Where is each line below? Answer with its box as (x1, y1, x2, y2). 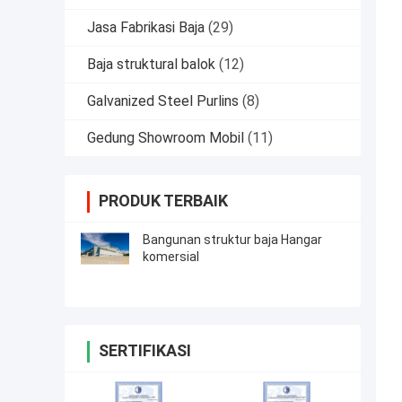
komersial (143, 249, 199, 265)
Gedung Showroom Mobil (87, 129, 244, 147)
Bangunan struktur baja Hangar (143, 232, 322, 248)
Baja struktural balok (87, 56, 215, 74)
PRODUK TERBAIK (99, 191, 228, 211)
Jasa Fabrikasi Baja (87, 19, 205, 37)
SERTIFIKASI (99, 341, 191, 361)
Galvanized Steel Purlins (87, 92, 239, 110)
